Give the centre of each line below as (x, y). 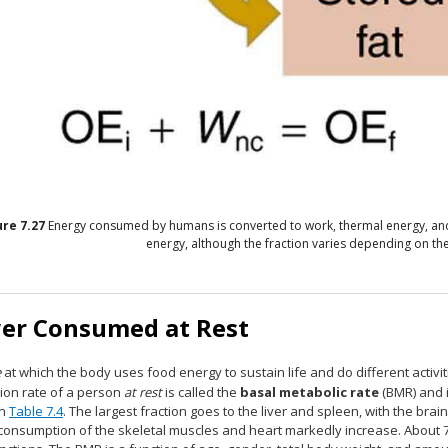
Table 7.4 (36, 411)
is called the (201, 392)
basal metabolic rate (309, 392)
